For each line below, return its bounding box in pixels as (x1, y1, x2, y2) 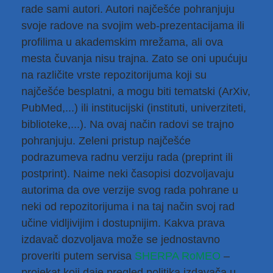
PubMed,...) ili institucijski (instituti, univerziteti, (21, 102, 246, 114)
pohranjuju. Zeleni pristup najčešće (21, 135, 191, 147)
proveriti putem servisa (21, 250, 135, 262)
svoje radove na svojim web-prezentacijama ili (21, 19, 244, 32)
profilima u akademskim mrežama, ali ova (21, 36, 223, 48)
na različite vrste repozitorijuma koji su (21, 69, 207, 81)
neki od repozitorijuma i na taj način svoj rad (21, 200, 235, 213)
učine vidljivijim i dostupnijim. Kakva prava (21, 217, 225, 229)
